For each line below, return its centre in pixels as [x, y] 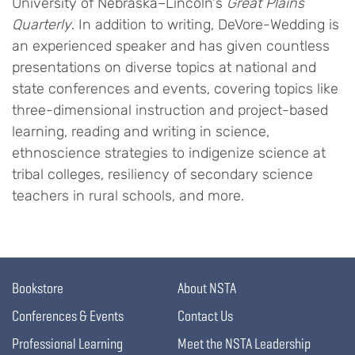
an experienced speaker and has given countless [171, 46]
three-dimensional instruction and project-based [170, 110]
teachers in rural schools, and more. [128, 196]
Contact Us [205, 316]
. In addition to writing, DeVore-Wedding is [205, 25]
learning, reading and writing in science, [141, 132]
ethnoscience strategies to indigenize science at [169, 153]
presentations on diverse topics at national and [164, 67]
